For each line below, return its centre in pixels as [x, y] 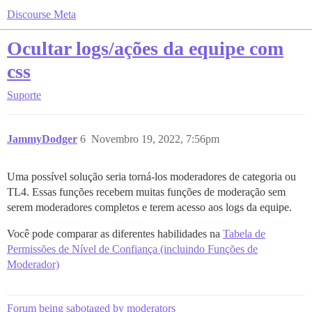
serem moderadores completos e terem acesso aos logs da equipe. [149, 207]
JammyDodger [42, 139]
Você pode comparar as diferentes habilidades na [115, 234]
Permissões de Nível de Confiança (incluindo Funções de [132, 249]
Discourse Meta [41, 14]
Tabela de [244, 234]
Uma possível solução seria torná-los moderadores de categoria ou [151, 177]
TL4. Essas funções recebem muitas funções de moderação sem [146, 192]
